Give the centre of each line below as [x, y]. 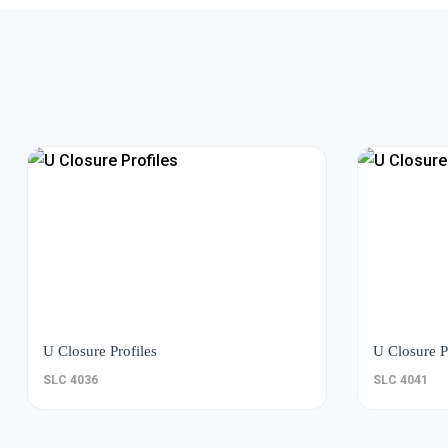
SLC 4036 [70, 380]
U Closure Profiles [100, 351]
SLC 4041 [400, 380]
